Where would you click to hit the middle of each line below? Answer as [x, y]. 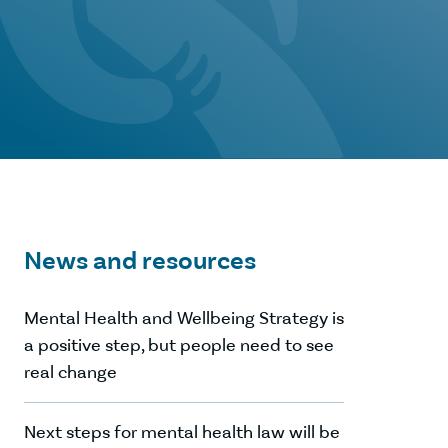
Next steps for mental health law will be [182, 432]
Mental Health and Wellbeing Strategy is [184, 318]
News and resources [140, 260]
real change [70, 372]
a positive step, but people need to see [179, 345]
